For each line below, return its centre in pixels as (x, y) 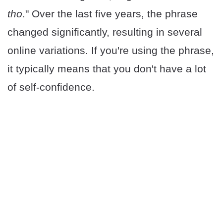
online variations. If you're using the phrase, (111, 51)
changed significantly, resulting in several (105, 32)
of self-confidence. (51, 87)
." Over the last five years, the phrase (110, 14)
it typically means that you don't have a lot (107, 69)
